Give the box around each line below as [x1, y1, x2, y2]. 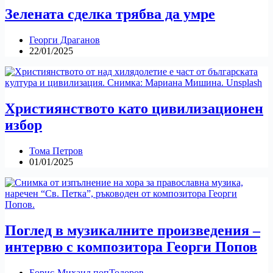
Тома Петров [29, 146, 83, 157]
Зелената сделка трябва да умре [5, 6, 215, 23]
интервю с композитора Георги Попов [5, 239, 257, 255]
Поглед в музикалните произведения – [5, 222, 260, 239]
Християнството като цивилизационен [5, 101, 263, 117]
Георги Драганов [29, 35, 100, 46]
